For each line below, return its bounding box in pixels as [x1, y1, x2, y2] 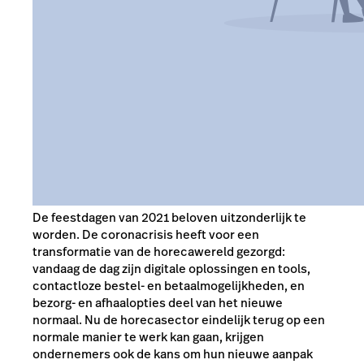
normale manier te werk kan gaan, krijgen [32, 327, 264, 345]
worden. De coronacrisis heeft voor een [32, 225, 259, 243]
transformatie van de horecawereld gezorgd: [32, 242, 285, 260]
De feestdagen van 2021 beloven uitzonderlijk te [32, 208, 306, 226]
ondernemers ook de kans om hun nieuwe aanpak [32, 344, 313, 362]
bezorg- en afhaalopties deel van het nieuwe [32, 293, 283, 311]
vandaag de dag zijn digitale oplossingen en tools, [32, 259, 310, 277]
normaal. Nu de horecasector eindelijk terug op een [32, 310, 325, 328]
